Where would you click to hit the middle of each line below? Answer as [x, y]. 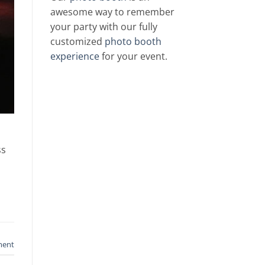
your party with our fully [104, 27]
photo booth [133, 42]
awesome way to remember [112, 12]
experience [75, 56]
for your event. [133, 56]
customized [77, 42]
